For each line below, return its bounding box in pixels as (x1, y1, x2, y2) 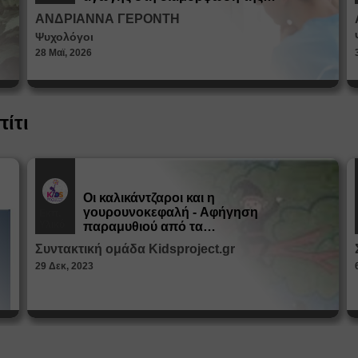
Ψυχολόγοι (35, 30, 93, 43)
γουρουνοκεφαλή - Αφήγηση (83, 205, 258, 219)
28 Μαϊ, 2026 (35, 46, 92, 58)
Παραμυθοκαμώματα (83, 233, 210, 248)
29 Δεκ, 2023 (35, 260, 93, 272)
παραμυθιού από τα (83, 219, 203, 233)
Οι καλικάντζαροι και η (83, 190, 215, 205)
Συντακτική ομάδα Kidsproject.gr (35, 241, 235, 256)
